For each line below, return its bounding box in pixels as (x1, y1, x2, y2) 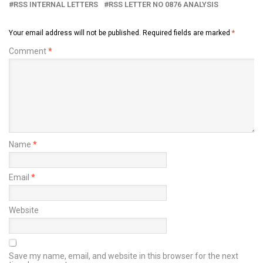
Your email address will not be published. (9, 28, 141, 37)
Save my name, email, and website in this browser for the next (9, 251, 238, 261)
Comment (9, 46, 48, 56)
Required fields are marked (143, 28, 232, 37)
